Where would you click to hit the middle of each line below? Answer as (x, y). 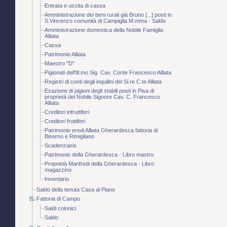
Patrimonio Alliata (65, 54)
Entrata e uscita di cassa (75, 6)
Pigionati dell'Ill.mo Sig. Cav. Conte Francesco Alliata (108, 73)
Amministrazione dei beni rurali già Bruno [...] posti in (108, 15)
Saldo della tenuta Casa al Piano (76, 190)
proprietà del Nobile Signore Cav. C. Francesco (102, 97)
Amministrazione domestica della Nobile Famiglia (104, 30)
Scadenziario (61, 146)
